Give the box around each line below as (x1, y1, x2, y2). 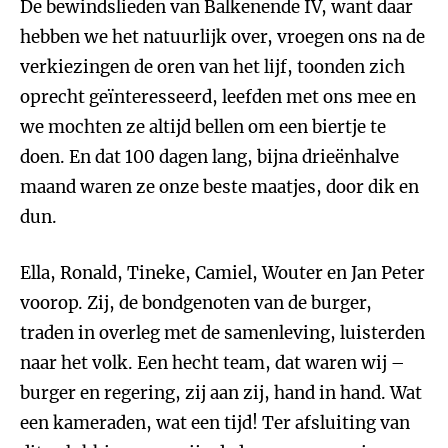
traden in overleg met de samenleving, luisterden (20, 322, 425, 344)
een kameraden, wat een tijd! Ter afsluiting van (20, 412, 410, 434)
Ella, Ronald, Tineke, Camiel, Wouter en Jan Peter (20, 262, 425, 284)
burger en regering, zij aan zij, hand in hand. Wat (20, 382, 422, 404)
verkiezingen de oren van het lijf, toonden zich (20, 56, 405, 78)
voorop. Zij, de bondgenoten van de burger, (20, 292, 372, 314)
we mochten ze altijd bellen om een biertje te (20, 116, 386, 138)
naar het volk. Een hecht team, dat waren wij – (20, 352, 404, 374)
